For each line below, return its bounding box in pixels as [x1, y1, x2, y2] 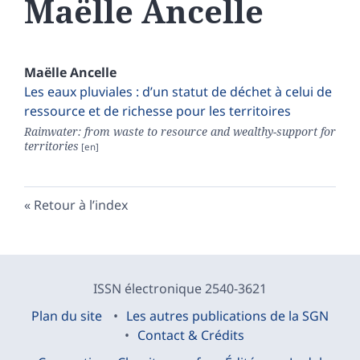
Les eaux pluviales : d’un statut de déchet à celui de [24, 83, 332, 101]
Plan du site [31, 307, 102, 325]
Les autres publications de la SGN [126, 307, 329, 325]
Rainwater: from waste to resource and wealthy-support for [24, 124, 336, 140]
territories [24, 138, 79, 154]
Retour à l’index [34, 196, 128, 215]
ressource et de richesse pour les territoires [24, 102, 291, 121]
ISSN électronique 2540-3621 [93, 280, 267, 298]
